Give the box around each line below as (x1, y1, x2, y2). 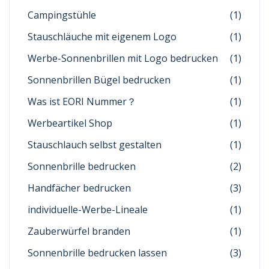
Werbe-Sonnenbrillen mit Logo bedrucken (28, 52, 218, 65)
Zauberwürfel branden (28, 225, 130, 238)
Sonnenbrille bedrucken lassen (28, 246, 167, 260)
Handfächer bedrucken (28, 181, 131, 195)
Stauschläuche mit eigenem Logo (28, 30, 177, 44)
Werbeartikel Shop (28, 116, 112, 130)
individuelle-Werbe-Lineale (28, 203, 148, 217)
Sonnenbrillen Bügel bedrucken (28, 73, 171, 87)
